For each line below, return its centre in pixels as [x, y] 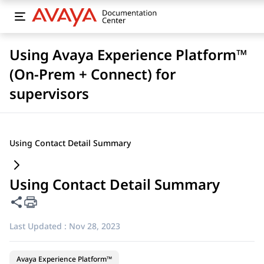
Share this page [49, 202]
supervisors [49, 93]
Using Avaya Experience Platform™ [128, 55]
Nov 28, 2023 [95, 226]
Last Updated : [38, 226]
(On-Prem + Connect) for [93, 74]
